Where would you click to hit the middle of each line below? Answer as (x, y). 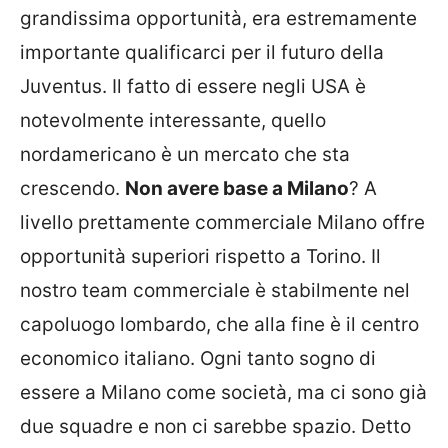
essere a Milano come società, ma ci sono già (223, 392)
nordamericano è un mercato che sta (185, 154)
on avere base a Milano (244, 188)
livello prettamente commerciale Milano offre (222, 222)
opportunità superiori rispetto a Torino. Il (200, 256)
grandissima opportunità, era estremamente (218, 18)
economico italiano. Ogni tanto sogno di (198, 358)
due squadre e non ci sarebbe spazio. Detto (215, 426)
